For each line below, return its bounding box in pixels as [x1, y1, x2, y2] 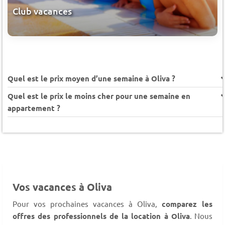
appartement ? [8, 102, 60, 113]
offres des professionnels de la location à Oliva [13, 210, 190, 221]
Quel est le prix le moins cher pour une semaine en [8, 90, 190, 101]
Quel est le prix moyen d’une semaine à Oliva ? [8, 73, 175, 83]
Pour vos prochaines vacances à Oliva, [13, 198, 162, 208]
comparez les [162, 198, 212, 209]
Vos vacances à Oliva [13, 180, 112, 193]
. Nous [189, 210, 212, 220]
